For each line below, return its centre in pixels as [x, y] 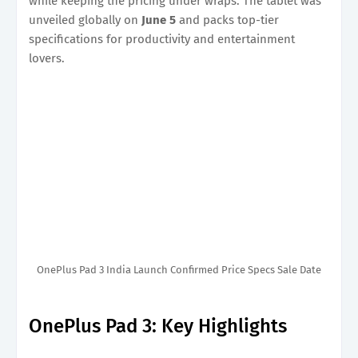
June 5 [160, 20]
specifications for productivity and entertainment [162, 39]
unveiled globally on [85, 20]
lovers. [47, 58]
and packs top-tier [229, 20]
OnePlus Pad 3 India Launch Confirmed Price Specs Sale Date [179, 269]
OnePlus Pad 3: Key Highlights [158, 326]
